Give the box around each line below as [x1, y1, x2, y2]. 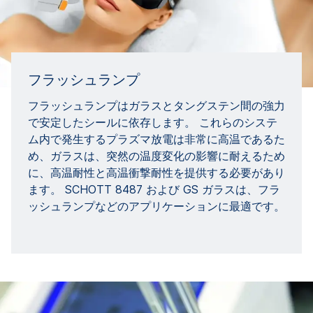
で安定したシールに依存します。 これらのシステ [28, 115, 277, 129]
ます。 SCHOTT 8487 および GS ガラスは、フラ [28, 182, 280, 196]
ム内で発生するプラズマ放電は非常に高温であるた [28, 132, 285, 146]
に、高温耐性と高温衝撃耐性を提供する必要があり [28, 166, 285, 180]
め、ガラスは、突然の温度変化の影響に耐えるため [28, 149, 285, 163]
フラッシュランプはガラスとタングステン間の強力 [28, 99, 285, 112]
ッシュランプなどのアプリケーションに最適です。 [28, 199, 285, 213]
